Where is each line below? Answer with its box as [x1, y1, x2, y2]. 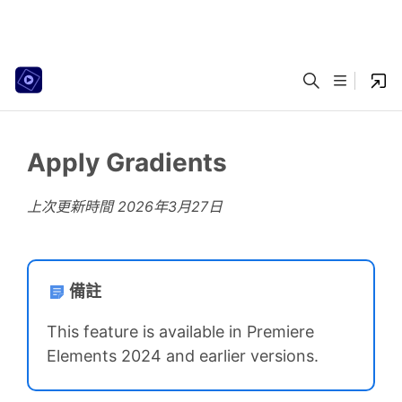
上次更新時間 [27, 197, 118, 215]
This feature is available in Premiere [47, 322, 314, 341]
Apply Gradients [27, 147, 227, 178]
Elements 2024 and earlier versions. [47, 346, 319, 365]
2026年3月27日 [118, 197, 223, 215]
